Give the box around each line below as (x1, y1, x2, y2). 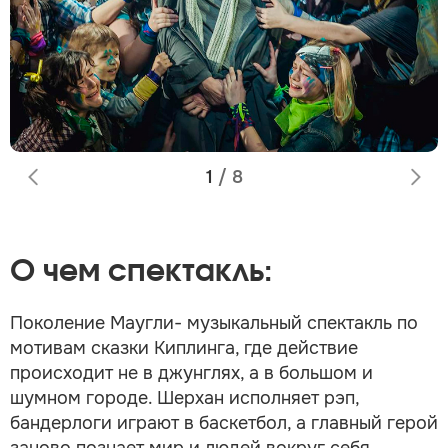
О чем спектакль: (10, 256, 272, 287)
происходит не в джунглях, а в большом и (10, 361, 373, 384)
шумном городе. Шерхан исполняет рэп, (10, 386, 359, 409)
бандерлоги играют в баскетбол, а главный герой (10, 411, 438, 434)
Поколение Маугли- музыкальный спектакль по (10, 311, 418, 334)
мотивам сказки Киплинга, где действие (10, 336, 358, 359)
